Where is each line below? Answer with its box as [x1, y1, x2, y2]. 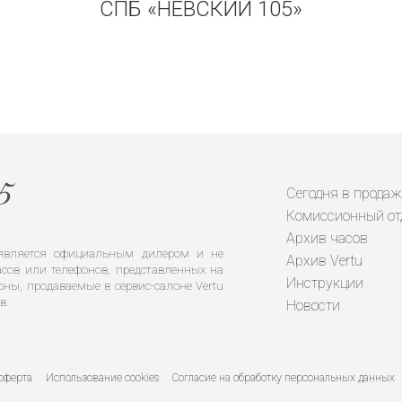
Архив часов [286, 230, 368, 247]
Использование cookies [46, 371, 159, 384]
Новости [286, 297, 340, 314]
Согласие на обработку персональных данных [172, 371, 395, 384]
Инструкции [286, 275, 363, 292]
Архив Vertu [286, 252, 363, 269]
